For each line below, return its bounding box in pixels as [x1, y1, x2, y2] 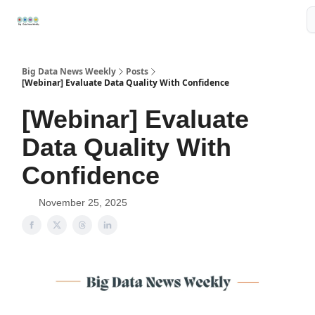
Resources [245, 11, 287, 22]
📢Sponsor [56, 15, 101, 27]
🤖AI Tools [191, 15, 234, 27]
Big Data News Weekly [22, 65, 116, 77]
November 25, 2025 [39, 197, 127, 208]
